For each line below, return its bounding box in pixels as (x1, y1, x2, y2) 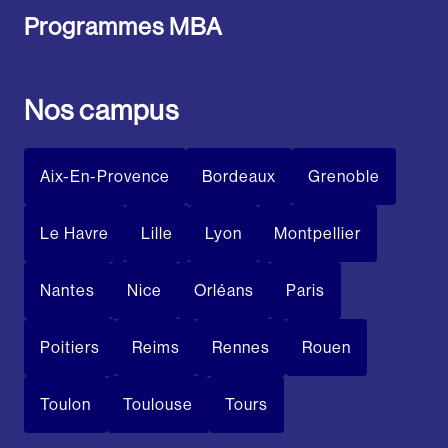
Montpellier (274, 224, 361, 244)
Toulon (40, 395, 91, 415)
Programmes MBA (24, 13, 223, 41)
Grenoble (308, 167, 380, 187)
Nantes (40, 281, 95, 301)
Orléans (194, 281, 254, 301)
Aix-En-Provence (40, 167, 170, 187)
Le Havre (40, 224, 109, 244)
